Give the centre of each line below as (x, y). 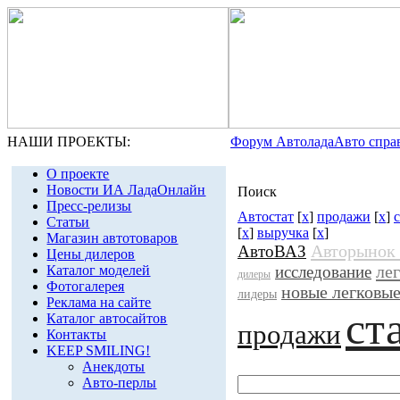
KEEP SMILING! (99, 350)
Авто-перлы (120, 383)
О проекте (78, 174)
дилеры (254, 274)
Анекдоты (114, 367)
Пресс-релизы (89, 206)
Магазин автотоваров (112, 238)
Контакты (77, 334)
